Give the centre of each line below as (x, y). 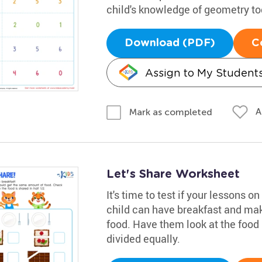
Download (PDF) (170, 43)
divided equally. (143, 238)
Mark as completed (170, 112)
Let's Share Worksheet (173, 174)
